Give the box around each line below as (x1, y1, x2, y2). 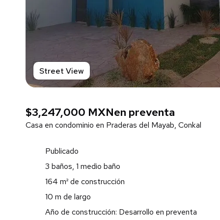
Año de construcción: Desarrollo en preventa (45, 207, 197, 217)
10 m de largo (45, 192, 91, 202)
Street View (39, 65, 84, 76)
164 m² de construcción (45, 176, 125, 187)
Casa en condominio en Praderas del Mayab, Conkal (26, 120, 201, 130)
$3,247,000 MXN (26, 105, 114, 119)
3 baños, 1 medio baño (45, 161, 120, 171)
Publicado (45, 146, 79, 156)
